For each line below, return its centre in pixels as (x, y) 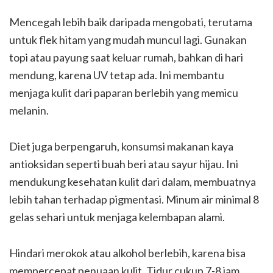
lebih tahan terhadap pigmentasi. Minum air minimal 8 (134, 199)
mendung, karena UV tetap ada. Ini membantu (117, 75)
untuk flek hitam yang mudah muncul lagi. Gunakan (128, 39)
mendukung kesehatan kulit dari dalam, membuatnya (133, 181)
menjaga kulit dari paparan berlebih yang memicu (124, 92)
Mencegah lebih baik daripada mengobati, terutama (131, 22)
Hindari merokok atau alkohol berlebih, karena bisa (127, 253)
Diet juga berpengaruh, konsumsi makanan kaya (121, 146)
